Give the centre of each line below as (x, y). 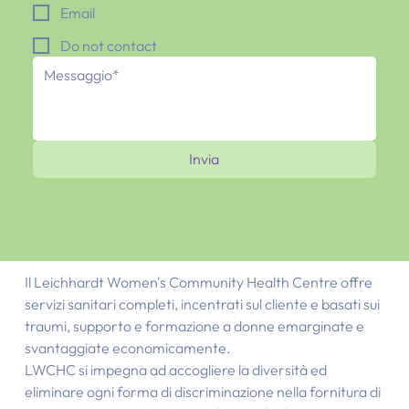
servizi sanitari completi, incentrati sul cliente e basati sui (202, 304)
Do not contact (108, 46)
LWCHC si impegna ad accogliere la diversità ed (175, 370)
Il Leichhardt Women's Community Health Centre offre (198, 283)
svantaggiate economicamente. (127, 348)
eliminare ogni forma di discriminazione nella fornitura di (202, 392)
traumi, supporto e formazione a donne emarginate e (194, 326)
